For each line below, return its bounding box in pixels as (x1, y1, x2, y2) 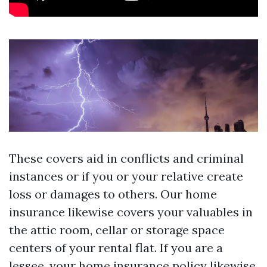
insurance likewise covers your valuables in (9, 204, 253, 219)
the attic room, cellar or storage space (9, 222, 225, 237)
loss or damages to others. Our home (9, 186, 217, 201)
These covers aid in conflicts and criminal (9, 150, 244, 166)
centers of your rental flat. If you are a (9, 240, 223, 255)
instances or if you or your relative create (9, 168, 243, 184)
